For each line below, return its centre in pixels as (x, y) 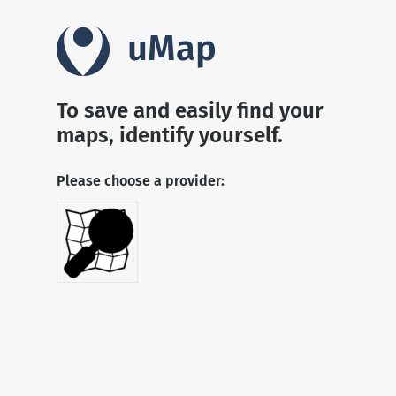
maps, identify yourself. (170, 135)
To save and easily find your (190, 110)
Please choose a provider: (141, 180)
